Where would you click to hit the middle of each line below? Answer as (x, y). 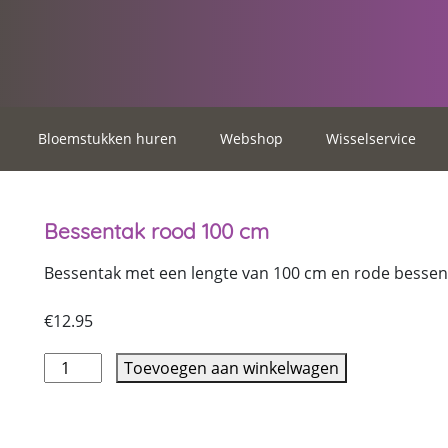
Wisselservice (371, 139)
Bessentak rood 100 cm (156, 230)
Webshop (251, 139)
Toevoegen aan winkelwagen (232, 367)
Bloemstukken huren (107, 139)
